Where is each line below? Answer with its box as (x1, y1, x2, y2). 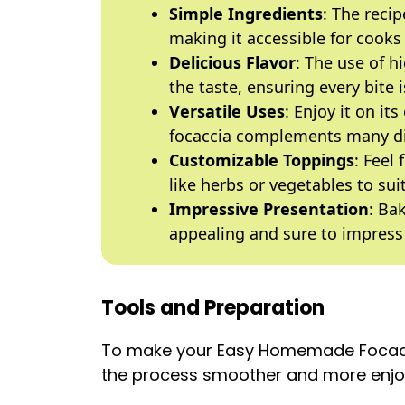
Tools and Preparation (101, 294, 325, 322)
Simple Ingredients (169, 3, 323, 24)
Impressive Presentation (169, 198, 369, 220)
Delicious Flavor (169, 52, 296, 73)
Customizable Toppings (169, 149, 354, 171)
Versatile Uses (169, 100, 285, 122)
